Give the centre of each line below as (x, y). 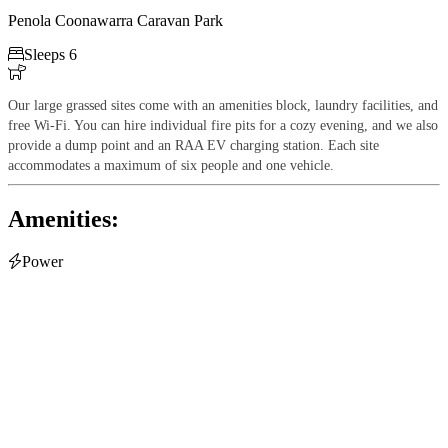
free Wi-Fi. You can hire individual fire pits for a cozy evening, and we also (223, 125)
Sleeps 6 (50, 54)
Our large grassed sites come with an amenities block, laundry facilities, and (223, 105)
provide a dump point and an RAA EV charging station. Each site (193, 145)
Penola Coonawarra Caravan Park (115, 20)
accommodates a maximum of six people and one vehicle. (171, 165)
